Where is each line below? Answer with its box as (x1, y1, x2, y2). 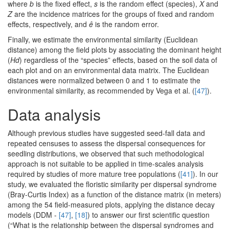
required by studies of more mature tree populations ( (8, 169, 180, 179)
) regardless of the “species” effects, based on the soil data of (19, 55, 217, 65)
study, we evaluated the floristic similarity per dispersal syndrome (8, 179, 217, 190)
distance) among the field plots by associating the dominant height (8, 44, 221, 55)
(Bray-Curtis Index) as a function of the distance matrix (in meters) (8, 189, 221, 200)
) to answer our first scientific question (87, 210, 210, 220)
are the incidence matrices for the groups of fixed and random (12, 9, 214, 19)
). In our (193, 169, 218, 179)
